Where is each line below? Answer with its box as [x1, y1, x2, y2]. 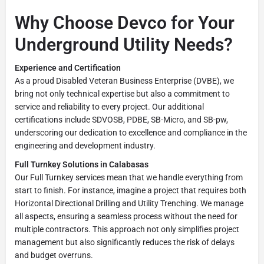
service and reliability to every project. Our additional [15, 101, 204, 111]
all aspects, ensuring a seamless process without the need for [15, 211, 237, 221]
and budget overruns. [15, 250, 93, 260]
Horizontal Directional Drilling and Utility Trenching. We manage [15, 198, 243, 208]
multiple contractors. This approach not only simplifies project [15, 224, 239, 234]
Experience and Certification [15, 62, 121, 72]
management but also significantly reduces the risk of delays [15, 237, 235, 247]
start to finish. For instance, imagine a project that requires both [15, 185, 246, 195]
